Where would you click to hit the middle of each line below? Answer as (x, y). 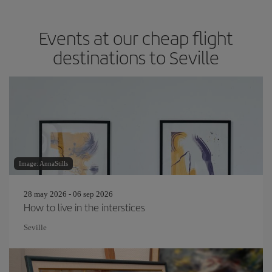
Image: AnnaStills (43, 163)
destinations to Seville (136, 57)
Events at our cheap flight (136, 37)
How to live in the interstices (84, 207)
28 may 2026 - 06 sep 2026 (68, 194)
